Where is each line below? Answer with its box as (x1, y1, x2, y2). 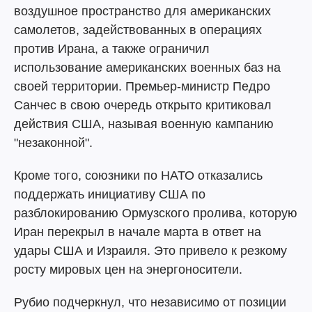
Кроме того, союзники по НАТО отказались (14, 169, 263, 182)
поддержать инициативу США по (14, 187, 205, 201)
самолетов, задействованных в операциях (14, 23, 262, 37)
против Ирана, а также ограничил (14, 42, 210, 56)
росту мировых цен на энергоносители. (14, 263, 242, 276)
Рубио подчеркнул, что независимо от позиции (14, 295, 286, 309)
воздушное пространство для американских (14, 4, 271, 18)
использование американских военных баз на (14, 61, 281, 75)
